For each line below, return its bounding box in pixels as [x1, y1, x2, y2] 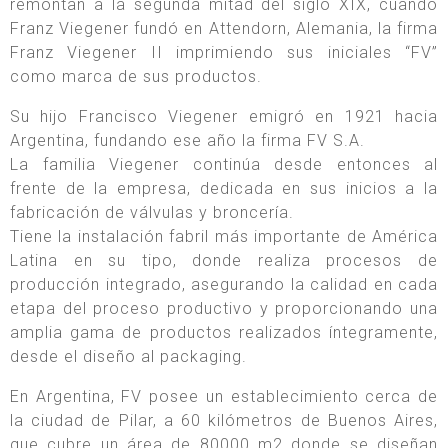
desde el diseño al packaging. [10, 347, 247, 367]
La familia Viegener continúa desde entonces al [10, 155, 438, 175]
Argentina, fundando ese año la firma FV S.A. [10, 131, 365, 151]
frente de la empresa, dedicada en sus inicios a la [10, 179, 438, 199]
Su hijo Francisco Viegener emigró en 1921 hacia [10, 107, 438, 127]
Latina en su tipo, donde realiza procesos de [10, 251, 438, 271]
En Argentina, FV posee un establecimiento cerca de [10, 387, 438, 407]
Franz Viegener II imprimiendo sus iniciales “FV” [10, 43, 438, 63]
